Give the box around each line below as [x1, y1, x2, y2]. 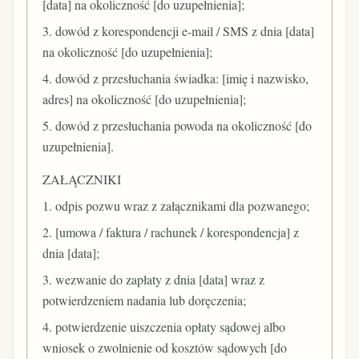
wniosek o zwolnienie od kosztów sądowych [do [42, 339, 288, 357]
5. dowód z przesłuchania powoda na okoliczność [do [42, 117, 313, 135]
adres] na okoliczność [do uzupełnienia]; [42, 91, 247, 108]
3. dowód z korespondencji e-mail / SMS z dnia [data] [42, 22, 315, 39]
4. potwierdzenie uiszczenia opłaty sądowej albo [42, 318, 286, 336]
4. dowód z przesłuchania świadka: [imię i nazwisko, [42, 70, 309, 87]
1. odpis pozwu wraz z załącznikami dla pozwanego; [42, 196, 310, 214]
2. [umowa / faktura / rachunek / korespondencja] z [42, 224, 300, 241]
